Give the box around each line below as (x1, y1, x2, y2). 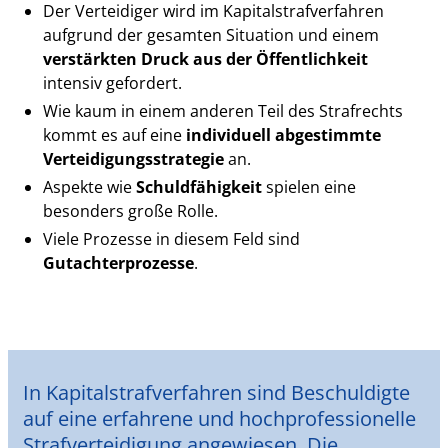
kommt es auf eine (43, 123, 187, 146)
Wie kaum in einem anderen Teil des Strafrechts (43, 99, 404, 122)
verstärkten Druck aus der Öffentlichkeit (43, 47, 369, 70)
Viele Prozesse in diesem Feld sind (43, 227, 301, 250)
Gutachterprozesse (43, 251, 195, 274)
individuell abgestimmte (186, 123, 382, 146)
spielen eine (262, 175, 357, 198)
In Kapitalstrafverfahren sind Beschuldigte (23, 378, 411, 406)
